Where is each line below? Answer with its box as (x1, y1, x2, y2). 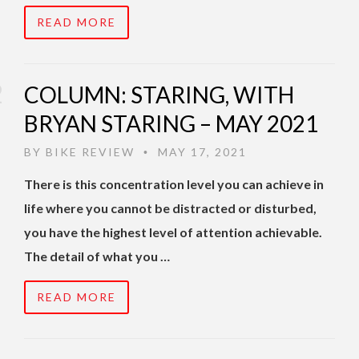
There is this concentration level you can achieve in (24, 176, 324, 192)
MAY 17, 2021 (154, 145, 247, 159)
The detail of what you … (24, 248, 170, 264)
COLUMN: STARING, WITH (24, 81, 294, 109)
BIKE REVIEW (46, 145, 135, 159)
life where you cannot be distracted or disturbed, (24, 200, 317, 216)
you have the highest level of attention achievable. (24, 224, 322, 240)
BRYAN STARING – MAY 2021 (24, 110, 318, 138)
